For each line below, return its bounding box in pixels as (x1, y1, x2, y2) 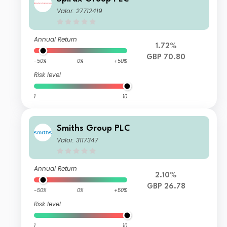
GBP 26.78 (146, 183, 185, 191)
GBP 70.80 (146, 54, 186, 62)
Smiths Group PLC (57, 124, 131, 133)
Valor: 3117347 (57, 136, 99, 145)
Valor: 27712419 (57, 7, 103, 16)
